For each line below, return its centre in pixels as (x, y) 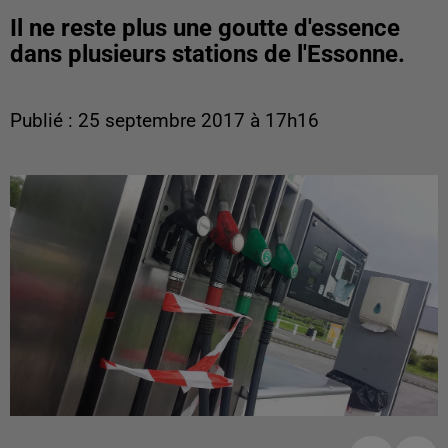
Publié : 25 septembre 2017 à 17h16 (164, 121)
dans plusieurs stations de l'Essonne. (207, 54)
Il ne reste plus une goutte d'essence (205, 28)
